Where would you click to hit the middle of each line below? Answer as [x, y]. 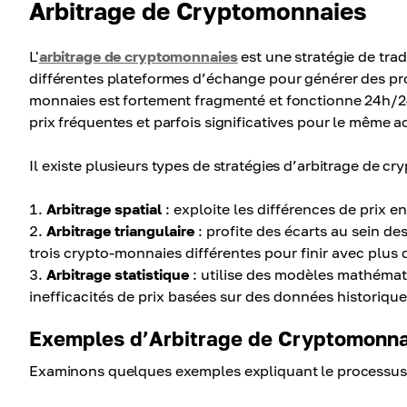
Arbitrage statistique [118, 274]
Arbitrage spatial [104, 209]
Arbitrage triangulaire [120, 231]
